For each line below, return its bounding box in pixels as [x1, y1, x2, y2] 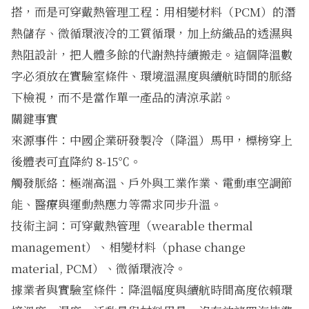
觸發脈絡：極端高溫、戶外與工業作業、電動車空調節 [11, 174, 292, 192]
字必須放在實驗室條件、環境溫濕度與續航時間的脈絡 [11, 67, 292, 85]
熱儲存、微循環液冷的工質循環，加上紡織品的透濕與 [11, 24, 292, 42]
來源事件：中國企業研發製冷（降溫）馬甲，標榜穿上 [11, 131, 292, 149]
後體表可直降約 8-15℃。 [11, 152, 141, 170]
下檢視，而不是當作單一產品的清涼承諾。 [11, 88, 234, 106]
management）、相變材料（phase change [11, 238, 246, 256]
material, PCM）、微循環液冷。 [11, 259, 186, 277]
